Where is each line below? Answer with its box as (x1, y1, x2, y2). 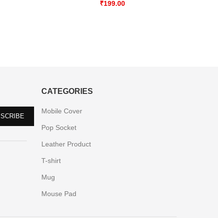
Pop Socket (41, 124, 76, 131)
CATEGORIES (41, 87, 93, 95)
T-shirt (41, 157, 61, 164)
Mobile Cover (41, 107, 82, 115)
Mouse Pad (41, 190, 76, 198)
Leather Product (41, 140, 91, 148)
